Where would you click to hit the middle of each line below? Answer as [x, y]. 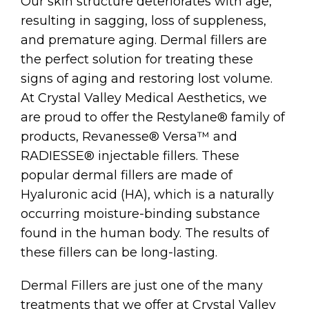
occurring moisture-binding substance [140, 214]
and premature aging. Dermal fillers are [144, 40]
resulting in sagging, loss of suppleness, [143, 21]
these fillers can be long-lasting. [119, 253]
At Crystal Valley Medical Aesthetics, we [144, 98]
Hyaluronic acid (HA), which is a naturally [147, 195]
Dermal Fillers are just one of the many [142, 286]
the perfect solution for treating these [137, 60]
